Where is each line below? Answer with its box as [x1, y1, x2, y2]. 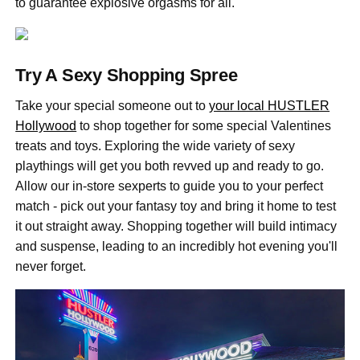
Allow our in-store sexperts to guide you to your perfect [15, 179, 324, 194]
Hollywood [15, 119, 77, 133]
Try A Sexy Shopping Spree [15, 65, 238, 86]
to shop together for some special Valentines [76, 119, 332, 133]
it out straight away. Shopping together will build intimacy [15, 219, 337, 234]
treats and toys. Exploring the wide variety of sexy [15, 139, 296, 153]
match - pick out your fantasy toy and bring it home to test [15, 199, 337, 214]
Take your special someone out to [15, 99, 210, 113]
